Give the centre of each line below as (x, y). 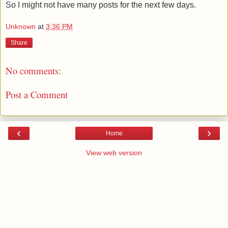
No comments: (33, 71)
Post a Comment (37, 94)
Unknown (21, 27)
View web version (114, 153)
